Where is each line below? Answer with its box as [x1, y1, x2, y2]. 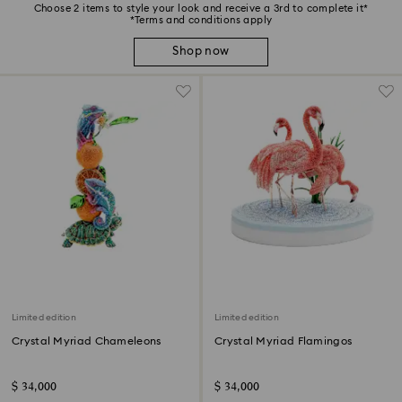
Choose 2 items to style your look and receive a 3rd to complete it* [33, 3, 369, 13]
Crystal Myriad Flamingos [214, 335, 353, 346]
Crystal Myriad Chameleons [12, 335, 162, 346]
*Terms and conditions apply [129, 14, 273, 25]
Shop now [172, 46, 230, 58]
